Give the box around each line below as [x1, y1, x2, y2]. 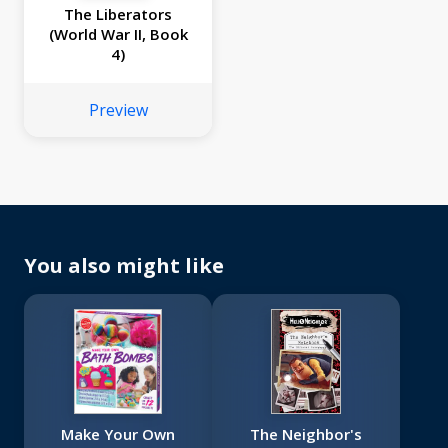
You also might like [24, 252, 224, 280]
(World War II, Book [48, 24, 188, 45]
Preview [88, 99, 148, 122]
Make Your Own [61, 424, 175, 445]
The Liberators [64, 4, 172, 25]
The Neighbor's [250, 424, 362, 445]
